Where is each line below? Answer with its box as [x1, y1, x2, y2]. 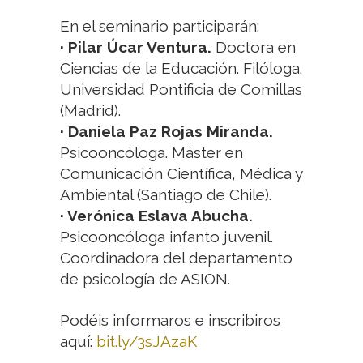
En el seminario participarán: [60, 17, 259, 35]
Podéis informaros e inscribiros [60, 311, 280, 329]
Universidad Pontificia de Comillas [60, 80, 302, 98]
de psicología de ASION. [60, 270, 230, 288]
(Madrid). [60, 101, 121, 119]
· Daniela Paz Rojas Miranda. [60, 122, 273, 140]
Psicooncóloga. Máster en [60, 143, 243, 161]
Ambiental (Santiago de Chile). [60, 186, 271, 203]
